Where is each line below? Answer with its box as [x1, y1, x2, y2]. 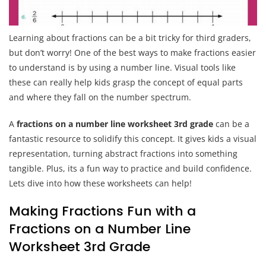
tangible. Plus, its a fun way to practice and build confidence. [9, 163, 252, 175]
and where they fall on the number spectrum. [9, 91, 191, 103]
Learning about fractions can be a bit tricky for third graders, [9, 32, 251, 44]
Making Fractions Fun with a [9, 202, 196, 221]
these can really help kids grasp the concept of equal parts [9, 77, 243, 88]
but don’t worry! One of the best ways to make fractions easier [9, 47, 256, 59]
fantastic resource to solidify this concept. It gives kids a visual [9, 133, 256, 145]
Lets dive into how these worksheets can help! [9, 178, 192, 189]
